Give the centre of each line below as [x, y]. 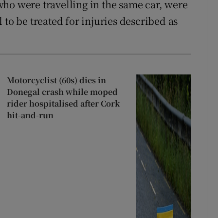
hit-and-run [30, 115]
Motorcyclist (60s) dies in [56, 80]
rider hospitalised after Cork [63, 103]
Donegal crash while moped [62, 91]
